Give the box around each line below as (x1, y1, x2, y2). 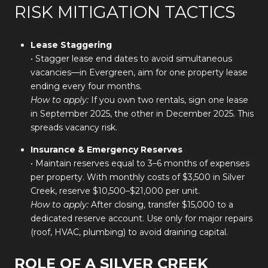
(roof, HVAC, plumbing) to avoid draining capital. (30, 226, 228, 237)
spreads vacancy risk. (30, 122, 117, 133)
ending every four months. (30, 81, 142, 92)
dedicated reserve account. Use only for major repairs (30, 212, 252, 224)
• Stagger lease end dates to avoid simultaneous (30, 53, 232, 65)
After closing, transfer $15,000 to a (88, 199, 233, 210)
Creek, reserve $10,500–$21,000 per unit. (30, 185, 200, 196)
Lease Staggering (30, 39, 112, 51)
